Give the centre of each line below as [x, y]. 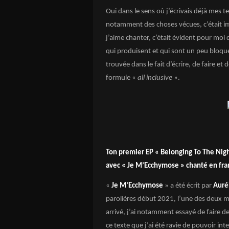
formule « [122, 78]
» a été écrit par [188, 186]
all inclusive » [158, 78]
